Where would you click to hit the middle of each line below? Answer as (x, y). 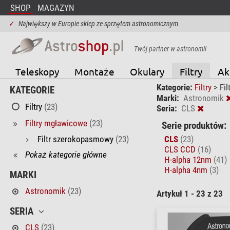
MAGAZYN (56, 8)
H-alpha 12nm (189, 159)
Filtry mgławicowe (56, 123)
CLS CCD (181, 149)
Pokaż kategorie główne (66, 154)
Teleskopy (37, 71)
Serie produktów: (194, 126)
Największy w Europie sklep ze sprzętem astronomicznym (98, 24)
